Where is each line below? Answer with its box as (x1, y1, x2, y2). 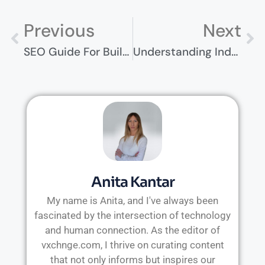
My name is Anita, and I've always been (47, 194, 218, 206)
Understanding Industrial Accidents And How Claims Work (231, 44, 238, 59)
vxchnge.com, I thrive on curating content (41, 238, 224, 251)
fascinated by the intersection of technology (34, 209, 231, 221)
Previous (24, 18, 95, 42)
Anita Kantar (91, 173, 174, 191)
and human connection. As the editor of (45, 224, 220, 236)
